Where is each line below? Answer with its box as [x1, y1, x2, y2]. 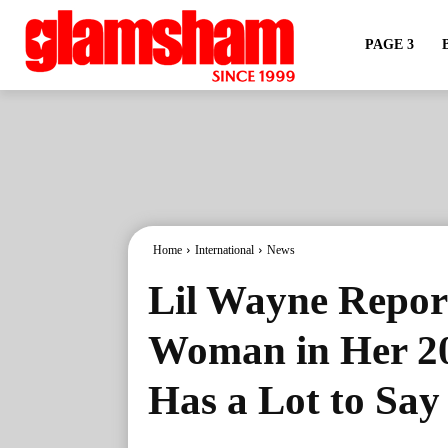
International [195, 243, 254, 257]
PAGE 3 [364, 37, 414, 52]
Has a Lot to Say [148, 377, 440, 423]
